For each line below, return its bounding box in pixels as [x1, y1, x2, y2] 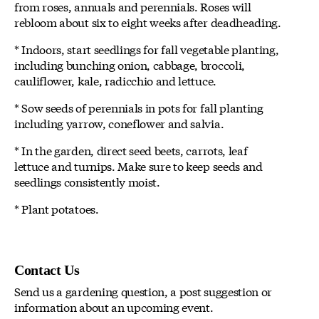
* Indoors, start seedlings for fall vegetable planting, [14, 41, 279, 58]
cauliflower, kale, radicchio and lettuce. [14, 72, 216, 89]
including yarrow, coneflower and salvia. [14, 115, 224, 132]
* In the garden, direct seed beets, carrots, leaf [14, 142, 248, 159]
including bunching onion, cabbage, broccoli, [14, 56, 245, 73]
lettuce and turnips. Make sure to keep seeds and [14, 157, 263, 174]
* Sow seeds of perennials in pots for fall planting [14, 99, 263, 116]
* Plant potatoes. [14, 200, 99, 217]
